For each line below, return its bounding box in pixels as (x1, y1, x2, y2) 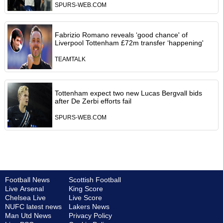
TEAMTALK (54, 56, 86, 63)
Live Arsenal (5, 185, 44, 193)
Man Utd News (5, 212, 51, 220)
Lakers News (69, 203, 110, 211)
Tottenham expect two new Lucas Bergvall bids (54, 89, 202, 98)
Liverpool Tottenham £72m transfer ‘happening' (54, 39, 204, 47)
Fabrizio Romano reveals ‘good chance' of (54, 31, 188, 39)
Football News (5, 176, 50, 184)
